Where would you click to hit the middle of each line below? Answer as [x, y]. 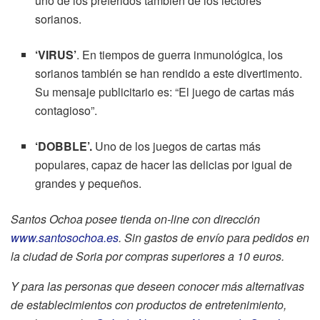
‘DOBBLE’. [65, 146]
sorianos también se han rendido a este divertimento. [169, 74]
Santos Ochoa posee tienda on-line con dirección [135, 219]
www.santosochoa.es [65, 238]
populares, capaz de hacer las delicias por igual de [164, 165]
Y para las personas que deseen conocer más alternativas [157, 286]
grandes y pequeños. [89, 184]
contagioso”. [66, 111]
